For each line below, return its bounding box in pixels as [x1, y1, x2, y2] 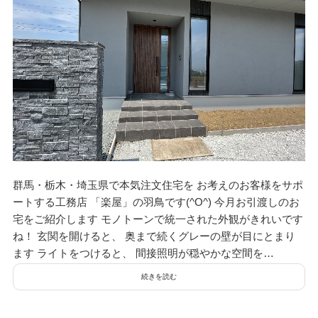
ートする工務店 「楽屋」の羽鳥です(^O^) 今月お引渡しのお [12, 195, 300, 208]
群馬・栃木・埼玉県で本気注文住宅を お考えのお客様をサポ [12, 178, 303, 191]
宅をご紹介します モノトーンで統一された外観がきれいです [12, 212, 303, 225]
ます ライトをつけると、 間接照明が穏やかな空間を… [12, 246, 274, 259]
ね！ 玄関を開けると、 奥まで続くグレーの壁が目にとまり [12, 229, 295, 242]
